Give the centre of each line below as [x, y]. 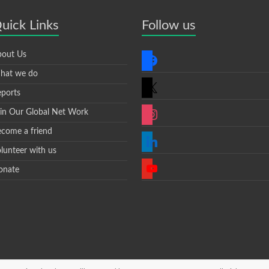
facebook [158, 54]
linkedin [155, 135]
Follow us [169, 25]
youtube [156, 162]
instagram [159, 108]
